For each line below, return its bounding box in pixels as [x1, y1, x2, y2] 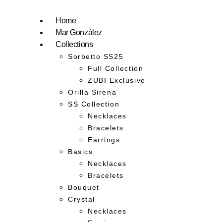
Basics [68, 147, 93, 156]
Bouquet [68, 183, 100, 191]
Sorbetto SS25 [68, 52, 124, 60]
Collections [55, 40, 93, 49]
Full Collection [88, 64, 144, 72]
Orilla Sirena [68, 88, 117, 96]
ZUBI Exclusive [88, 76, 146, 84]
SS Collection [68, 100, 120, 108]
